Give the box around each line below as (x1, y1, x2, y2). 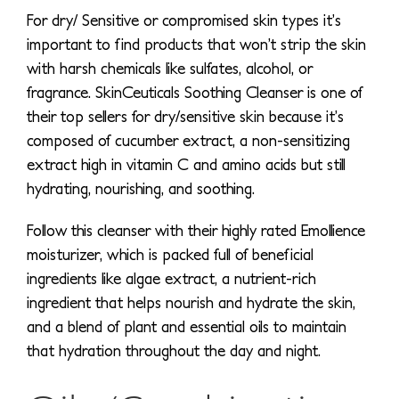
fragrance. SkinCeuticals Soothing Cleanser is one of (27, 82, 362, 102)
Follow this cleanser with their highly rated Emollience (27, 220, 365, 240)
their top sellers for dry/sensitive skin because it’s (27, 106, 344, 126)
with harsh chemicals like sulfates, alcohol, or (27, 58, 313, 77)
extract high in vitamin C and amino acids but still (27, 154, 346, 174)
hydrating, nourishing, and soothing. (27, 178, 255, 198)
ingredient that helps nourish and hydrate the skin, (27, 292, 355, 312)
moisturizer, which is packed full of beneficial (27, 244, 313, 264)
